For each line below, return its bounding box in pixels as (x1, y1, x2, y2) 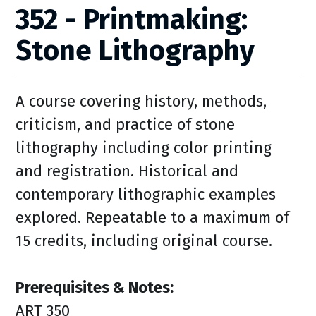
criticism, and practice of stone (16, 115, 235, 134)
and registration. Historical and (16, 162, 238, 181)
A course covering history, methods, (16, 92, 267, 111)
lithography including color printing (16, 138, 272, 157)
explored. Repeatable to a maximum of (16, 208, 289, 227)
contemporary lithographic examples (16, 185, 276, 204)
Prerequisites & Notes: (16, 278, 174, 297)
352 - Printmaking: (16, 3, 248, 37)
